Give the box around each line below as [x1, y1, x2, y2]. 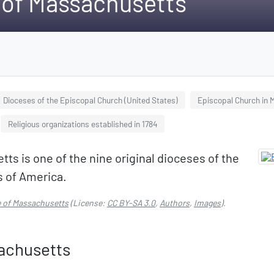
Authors [160, 198, 190, 208]
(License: [68, 198, 107, 208]
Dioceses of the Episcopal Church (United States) [3, 95, 178, 105]
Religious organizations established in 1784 [8, 119, 157, 129]
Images [194, 198, 221, 208]
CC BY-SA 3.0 [107, 198, 155, 208]
